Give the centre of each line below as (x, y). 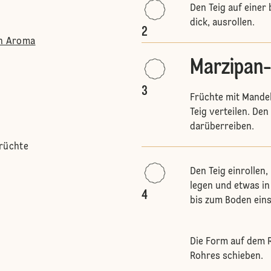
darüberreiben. (222, 127)
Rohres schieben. (227, 256)
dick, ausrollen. (222, 23)
